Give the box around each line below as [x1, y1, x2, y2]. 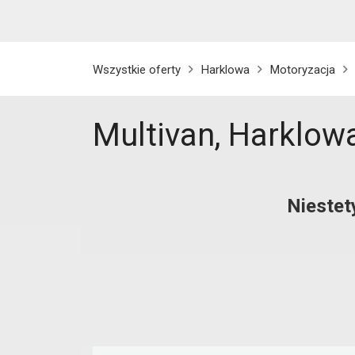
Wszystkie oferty [93, 63, 181, 77]
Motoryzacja [270, 63, 335, 77]
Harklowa [201, 63, 250, 77]
